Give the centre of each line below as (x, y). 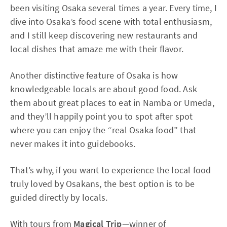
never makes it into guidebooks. (73, 144)
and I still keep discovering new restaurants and (104, 35)
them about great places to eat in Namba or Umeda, (112, 103)
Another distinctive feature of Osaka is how (94, 75)
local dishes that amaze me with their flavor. (97, 49)
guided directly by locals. (59, 197)
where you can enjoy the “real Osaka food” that (103, 130)
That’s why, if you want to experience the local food (111, 170)
